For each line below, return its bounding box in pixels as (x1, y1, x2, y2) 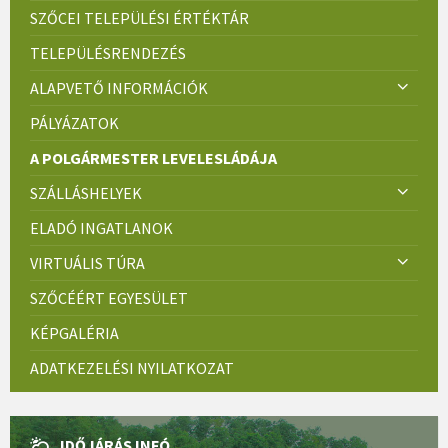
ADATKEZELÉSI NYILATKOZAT (30, 357, 234, 378)
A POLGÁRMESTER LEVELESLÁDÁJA (30, 147, 277, 168)
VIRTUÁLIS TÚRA (30, 252, 145, 273)
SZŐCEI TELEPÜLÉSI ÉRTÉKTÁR (30, 7, 249, 28)
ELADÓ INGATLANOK (30, 217, 173, 238)
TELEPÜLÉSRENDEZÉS (30, 42, 186, 63)
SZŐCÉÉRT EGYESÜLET (30, 287, 188, 308)
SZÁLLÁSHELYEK (30, 182, 142, 203)
